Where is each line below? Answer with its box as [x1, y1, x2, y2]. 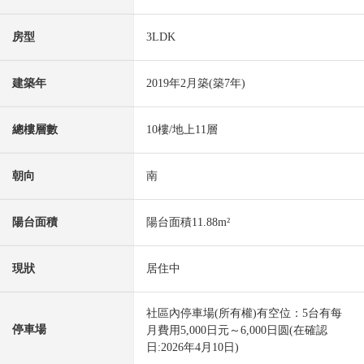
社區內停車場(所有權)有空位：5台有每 [146, 307, 342, 320]
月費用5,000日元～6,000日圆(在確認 [146, 324, 327, 337]
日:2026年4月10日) [146, 341, 239, 354]
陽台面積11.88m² [146, 216, 230, 229]
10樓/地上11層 [146, 123, 218, 136]
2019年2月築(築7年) [146, 77, 245, 90]
